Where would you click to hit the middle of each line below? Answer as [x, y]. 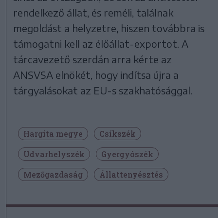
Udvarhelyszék [54, 154]
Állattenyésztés [131, 174]
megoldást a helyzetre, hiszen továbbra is [109, 28]
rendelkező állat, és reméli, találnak [93, 12]
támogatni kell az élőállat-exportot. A [101, 43]
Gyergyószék [127, 154]
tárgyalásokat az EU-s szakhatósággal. [103, 90]
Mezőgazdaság [53, 174]
